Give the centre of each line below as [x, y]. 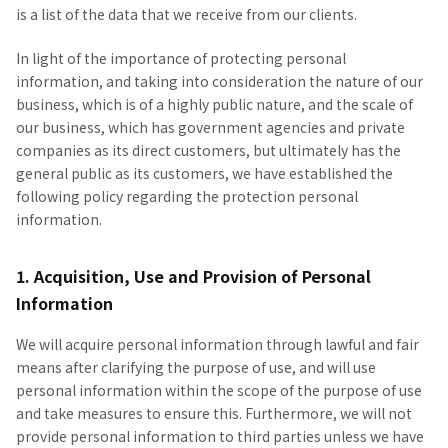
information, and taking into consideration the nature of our [219, 81]
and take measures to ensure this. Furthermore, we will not [214, 413]
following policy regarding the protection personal [187, 196]
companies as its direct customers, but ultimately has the [208, 150]
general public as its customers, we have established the [204, 173]
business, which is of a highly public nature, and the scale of [214, 104]
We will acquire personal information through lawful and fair [217, 344]
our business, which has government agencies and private [210, 127]
